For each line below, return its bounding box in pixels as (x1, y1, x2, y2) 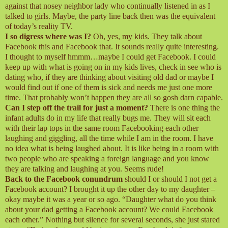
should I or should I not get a (123, 174, 217, 183)
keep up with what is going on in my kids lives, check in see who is (5, 62, 221, 71)
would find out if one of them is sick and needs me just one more (5, 82, 212, 92)
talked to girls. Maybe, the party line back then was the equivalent (5, 11, 215, 20)
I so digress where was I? (5, 32, 91, 41)
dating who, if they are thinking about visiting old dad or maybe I (5, 72, 214, 81)
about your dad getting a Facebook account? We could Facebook (5, 205, 213, 214)
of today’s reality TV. (5, 21, 73, 31)
